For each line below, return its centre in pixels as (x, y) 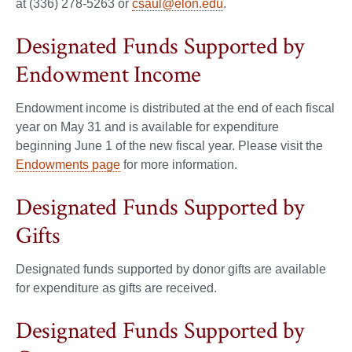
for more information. (179, 164)
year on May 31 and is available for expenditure (147, 126)
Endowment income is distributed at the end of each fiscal (175, 108)
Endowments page (68, 164)
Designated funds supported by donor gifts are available (171, 269)
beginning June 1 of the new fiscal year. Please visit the (169, 145)
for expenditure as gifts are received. (116, 288)
